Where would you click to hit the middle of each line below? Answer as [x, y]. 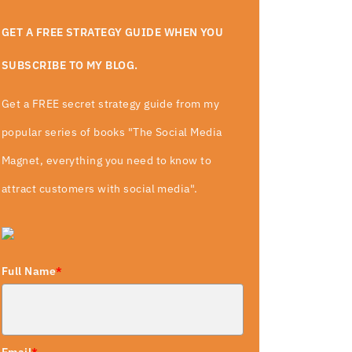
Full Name [29, 271]
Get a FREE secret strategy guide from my [110, 104]
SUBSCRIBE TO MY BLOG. [70, 65]
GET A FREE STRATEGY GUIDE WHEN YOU [113, 32]
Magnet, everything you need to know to [107, 160]
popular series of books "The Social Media [112, 132]
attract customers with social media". [100, 189]
